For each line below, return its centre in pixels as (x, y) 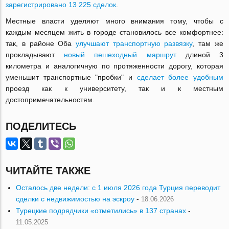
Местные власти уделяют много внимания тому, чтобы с (114, 21)
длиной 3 (200, 55)
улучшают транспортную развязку (134, 44)
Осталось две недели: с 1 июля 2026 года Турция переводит (118, 188)
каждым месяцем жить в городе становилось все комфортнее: (114, 32)
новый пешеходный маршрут (120, 55)
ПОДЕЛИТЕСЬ (41, 127)
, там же (208, 44)
